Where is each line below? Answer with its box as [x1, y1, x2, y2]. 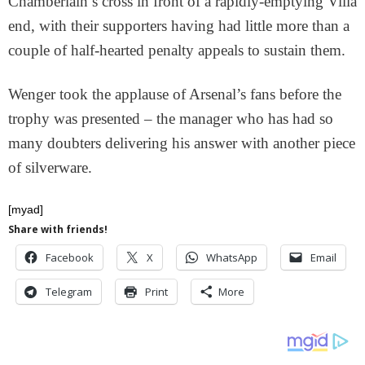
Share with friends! [8, 222, 108, 237]
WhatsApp [206, 250, 257, 266]
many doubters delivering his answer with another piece [8, 134, 355, 152]
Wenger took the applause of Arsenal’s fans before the [8, 86, 341, 103]
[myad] [8, 203, 43, 217]
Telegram [46, 284, 92, 300]
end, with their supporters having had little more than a [8, 17, 350, 35]
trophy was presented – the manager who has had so [8, 110, 333, 128]
